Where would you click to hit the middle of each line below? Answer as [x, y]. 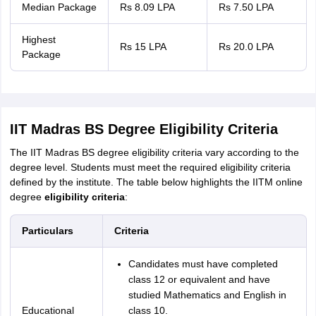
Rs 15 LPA [143, 47]
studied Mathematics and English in [207, 295]
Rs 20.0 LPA [246, 47]
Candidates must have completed [203, 264]
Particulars [47, 231]
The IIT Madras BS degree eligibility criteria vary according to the [154, 152]
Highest [38, 39]
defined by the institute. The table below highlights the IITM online [156, 182]
